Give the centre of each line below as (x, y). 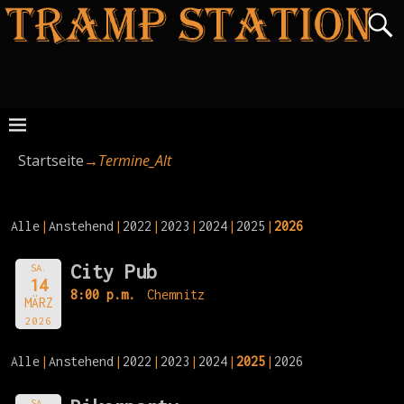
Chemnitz (175, 295)
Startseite (51, 161)
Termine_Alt (135, 161)
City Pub (113, 272)
